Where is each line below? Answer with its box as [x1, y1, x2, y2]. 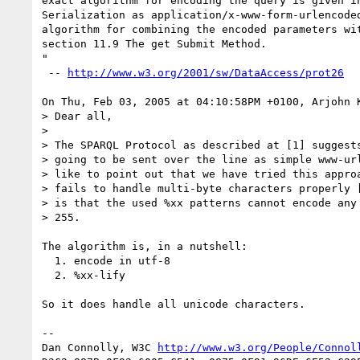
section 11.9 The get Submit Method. [42, 37, 267, 50]
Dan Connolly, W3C [42, 341, 157, 354]
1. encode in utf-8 [42, 254, 55, 267]
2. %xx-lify [42, 268, 55, 281]
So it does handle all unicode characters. [42, 297, 305, 310]
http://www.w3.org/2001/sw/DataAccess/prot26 [67, 66, 344, 79]
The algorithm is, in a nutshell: [42, 239, 247, 252]
